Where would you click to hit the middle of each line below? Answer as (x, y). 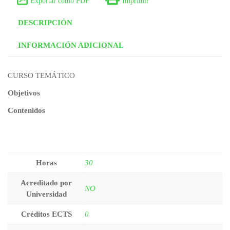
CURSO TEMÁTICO (41, 76)
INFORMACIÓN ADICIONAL (71, 45)
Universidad (46, 194)
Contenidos (26, 111)
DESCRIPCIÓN (45, 23)
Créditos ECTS (46, 214)
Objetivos (24, 93)
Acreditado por (46, 183)
